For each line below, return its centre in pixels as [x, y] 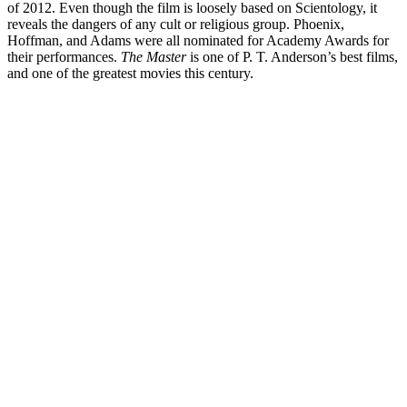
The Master [155, 56]
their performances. [64, 56]
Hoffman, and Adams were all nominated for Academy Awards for [198, 40]
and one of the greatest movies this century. [130, 73]
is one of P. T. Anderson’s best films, [294, 56]
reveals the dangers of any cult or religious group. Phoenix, [176, 24]
